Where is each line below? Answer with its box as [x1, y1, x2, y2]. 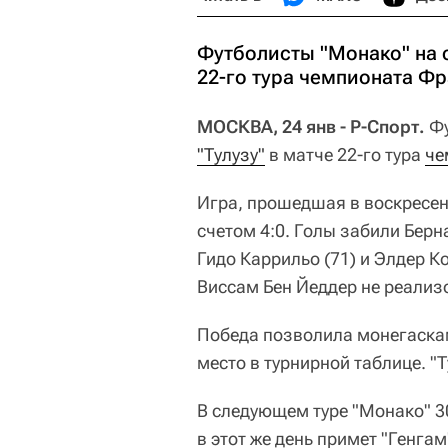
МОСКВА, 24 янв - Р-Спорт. [197, 116, 425, 137]
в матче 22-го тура [265, 144, 425, 165]
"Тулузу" [197, 144, 265, 165]
